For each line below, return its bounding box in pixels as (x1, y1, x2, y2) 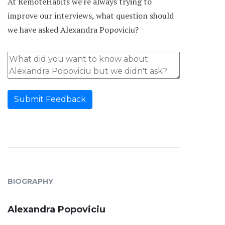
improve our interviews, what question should (8, 10, 174, 21)
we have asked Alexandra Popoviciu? (8, 24, 139, 35)
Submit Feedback (14, 94, 86, 104)
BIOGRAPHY (8, 176, 53, 186)
